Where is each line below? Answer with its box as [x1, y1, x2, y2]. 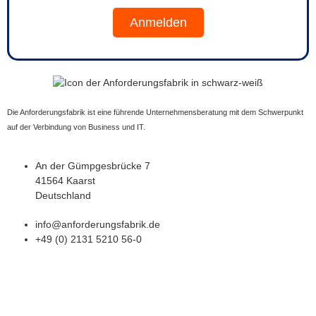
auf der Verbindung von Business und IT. [7, 123, 147, 132]
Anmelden [129, 16, 187, 30]
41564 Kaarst [35, 174, 95, 186]
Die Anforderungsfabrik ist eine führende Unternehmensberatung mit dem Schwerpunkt [7, 108, 303, 117]
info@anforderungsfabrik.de [35, 218, 160, 230]
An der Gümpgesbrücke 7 [35, 159, 150, 171]
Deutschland [35, 189, 91, 201]
